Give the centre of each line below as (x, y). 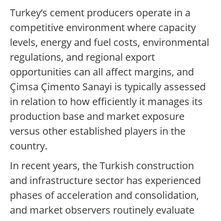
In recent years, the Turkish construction (102, 166)
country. (29, 146)
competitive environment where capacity (103, 28)
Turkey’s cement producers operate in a (100, 13)
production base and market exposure (97, 116)
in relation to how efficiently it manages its (106, 102)
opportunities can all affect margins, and (102, 72)
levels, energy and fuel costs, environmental (110, 42)
